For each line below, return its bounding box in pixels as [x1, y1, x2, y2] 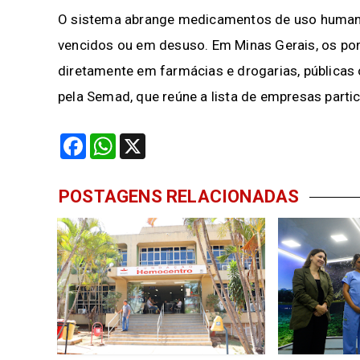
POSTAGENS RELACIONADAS [59, 186, 300, 207]
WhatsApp [116, 134, 162, 146]
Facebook [86, 134, 131, 146]
